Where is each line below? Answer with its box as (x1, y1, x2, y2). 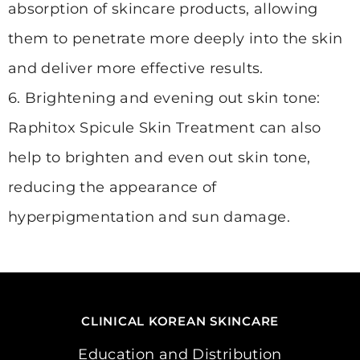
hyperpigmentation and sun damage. (8, 208, 290, 227)
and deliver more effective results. (8, 59, 264, 78)
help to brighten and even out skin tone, (8, 149, 311, 167)
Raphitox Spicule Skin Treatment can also (8, 119, 321, 137)
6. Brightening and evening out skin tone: (8, 89, 321, 108)
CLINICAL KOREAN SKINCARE (81, 313, 279, 329)
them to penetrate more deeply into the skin (8, 30, 343, 48)
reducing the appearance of (8, 178, 217, 197)
